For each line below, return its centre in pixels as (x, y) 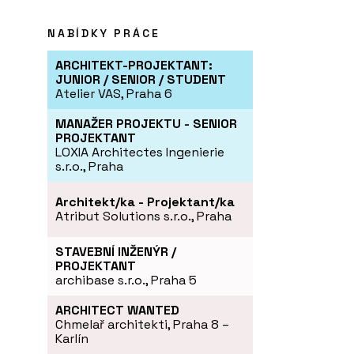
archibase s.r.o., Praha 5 (126, 281)
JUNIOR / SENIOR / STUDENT (141, 80)
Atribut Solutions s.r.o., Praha (143, 217)
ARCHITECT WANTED (117, 311)
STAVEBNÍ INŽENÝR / (116, 252)
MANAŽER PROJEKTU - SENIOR (146, 124)
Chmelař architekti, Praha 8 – (142, 325)
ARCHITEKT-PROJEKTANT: (134, 66)
